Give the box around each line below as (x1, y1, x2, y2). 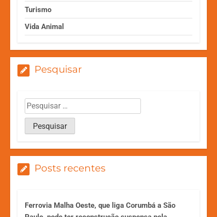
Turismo (25, 5, 52, 14)
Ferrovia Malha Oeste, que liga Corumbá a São (25, 201, 176, 210)
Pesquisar (34, 63, 82, 75)
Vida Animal (25, 22, 64, 31)
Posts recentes (34, 162, 106, 174)
